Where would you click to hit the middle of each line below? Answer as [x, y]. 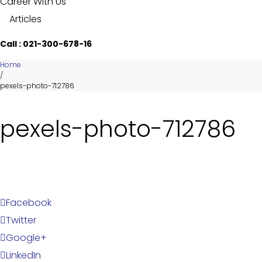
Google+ [26, 238]
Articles [24, 19]
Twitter [21, 220]
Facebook [29, 203]
